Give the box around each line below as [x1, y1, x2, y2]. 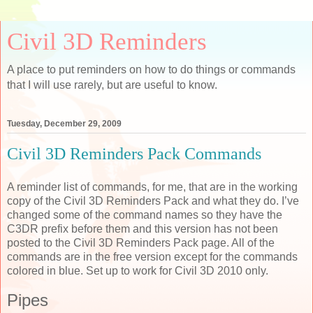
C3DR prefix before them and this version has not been [7, 222, 278, 235]
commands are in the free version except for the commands [7, 250, 298, 263]
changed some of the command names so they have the [7, 208, 282, 221]
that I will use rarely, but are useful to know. [7, 79, 217, 91]
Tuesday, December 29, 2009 [7, 119, 122, 129]
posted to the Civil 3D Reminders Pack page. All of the [7, 236, 275, 249]
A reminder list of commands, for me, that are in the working [7, 180, 298, 193]
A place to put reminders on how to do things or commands [7, 64, 296, 75]
